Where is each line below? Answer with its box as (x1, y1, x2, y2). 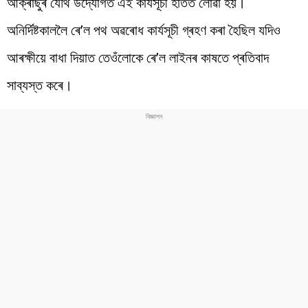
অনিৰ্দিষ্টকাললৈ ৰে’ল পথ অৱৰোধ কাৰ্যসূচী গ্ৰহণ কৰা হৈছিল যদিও (7, 20, 280, 39)
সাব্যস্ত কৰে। (7, 75, 72, 94)
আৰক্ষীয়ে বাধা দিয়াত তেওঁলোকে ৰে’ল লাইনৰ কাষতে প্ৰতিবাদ (7, 47, 269, 67)
